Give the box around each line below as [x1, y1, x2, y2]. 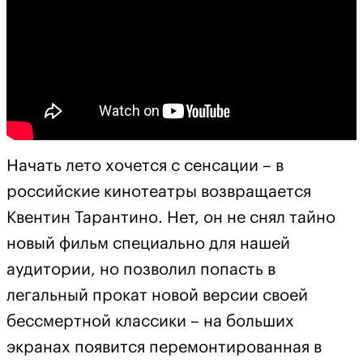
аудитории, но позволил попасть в [6, 261, 275, 278]
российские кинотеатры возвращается [6, 183, 311, 200]
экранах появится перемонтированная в [6, 339, 322, 356]
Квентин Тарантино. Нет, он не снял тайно [6, 209, 335, 226]
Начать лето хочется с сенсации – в [6, 157, 284, 174]
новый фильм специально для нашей [6, 235, 290, 252]
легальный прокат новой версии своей [6, 287, 308, 304]
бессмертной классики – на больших [6, 313, 294, 330]
